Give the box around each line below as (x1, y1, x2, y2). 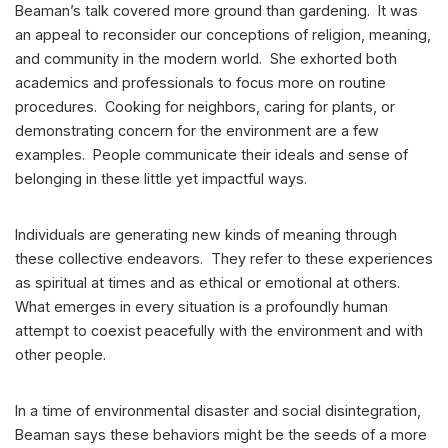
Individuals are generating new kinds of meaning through (15, 226, 397, 244)
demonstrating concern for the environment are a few (15, 122, 379, 140)
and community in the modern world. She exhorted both (15, 50, 397, 68)
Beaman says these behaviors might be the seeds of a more (15, 426, 427, 444)
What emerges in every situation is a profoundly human (15, 298, 388, 316)
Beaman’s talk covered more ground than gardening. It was (15, 2, 418, 20)
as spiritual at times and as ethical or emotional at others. (15, 274, 404, 292)
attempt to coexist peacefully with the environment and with (15, 322, 423, 340)
